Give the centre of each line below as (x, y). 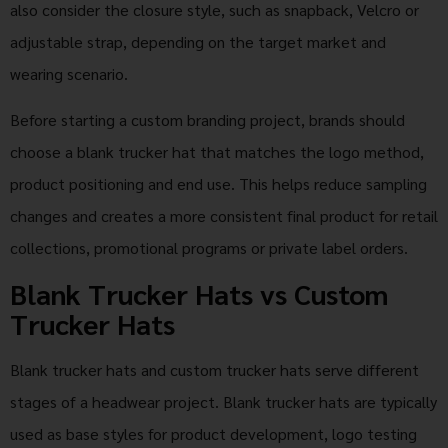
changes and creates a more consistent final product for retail (224, 215)
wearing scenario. (69, 73)
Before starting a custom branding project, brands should (207, 119)
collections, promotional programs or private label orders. (209, 247)
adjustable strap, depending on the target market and (198, 41)
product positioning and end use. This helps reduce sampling (218, 183)
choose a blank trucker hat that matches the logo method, (217, 151)
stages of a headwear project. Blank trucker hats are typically (223, 402)
